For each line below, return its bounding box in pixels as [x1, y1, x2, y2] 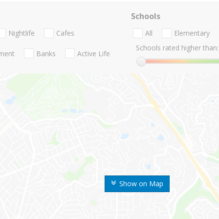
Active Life [77, 48, 110, 58]
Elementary [174, 28, 210, 38]
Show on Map [119, 179, 163, 189]
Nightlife [8, 28, 35, 38]
